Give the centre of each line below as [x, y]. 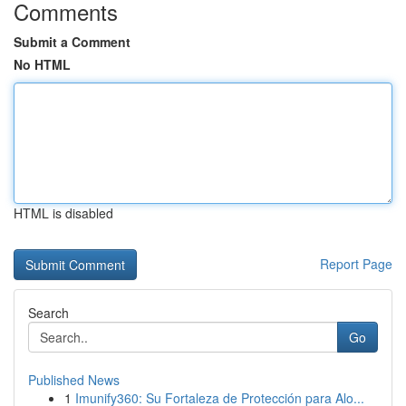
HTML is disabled [63, 213]
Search [48, 313]
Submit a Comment [72, 42]
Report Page [356, 264]
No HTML [42, 64]
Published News [74, 380]
